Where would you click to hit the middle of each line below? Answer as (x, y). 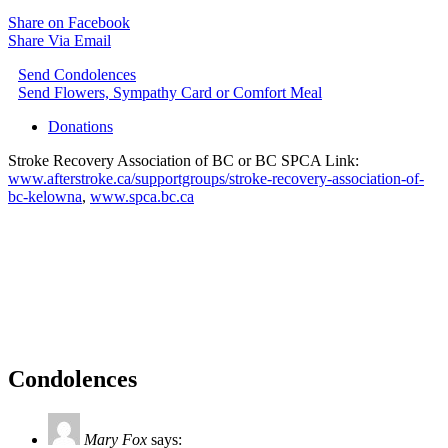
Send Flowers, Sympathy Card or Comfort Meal (170, 92)
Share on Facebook (69, 22)
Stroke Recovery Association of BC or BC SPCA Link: (183, 160)
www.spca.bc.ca (142, 196)
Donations (80, 126)
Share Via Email (59, 40)
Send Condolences (77, 74)
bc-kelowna (45, 196)
